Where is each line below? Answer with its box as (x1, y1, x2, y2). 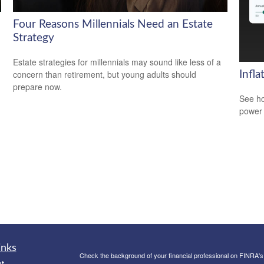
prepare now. (13, 80, 62, 93)
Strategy (13, 32, 55, 44)
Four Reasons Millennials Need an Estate (13, 19, 213, 31)
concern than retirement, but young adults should (13, 68, 197, 80)
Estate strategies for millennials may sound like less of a (13, 55, 222, 68)
